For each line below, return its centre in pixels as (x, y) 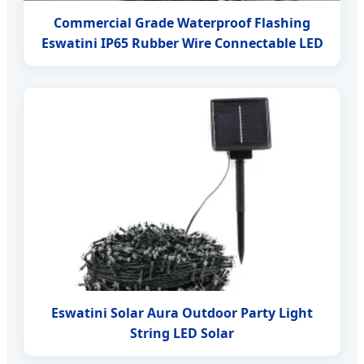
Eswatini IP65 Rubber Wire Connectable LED (182, 43)
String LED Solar (182, 333)
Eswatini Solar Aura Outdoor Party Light (182, 312)
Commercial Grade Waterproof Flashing (182, 22)
